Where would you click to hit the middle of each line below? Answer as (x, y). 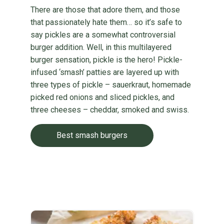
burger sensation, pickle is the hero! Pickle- (106, 60)
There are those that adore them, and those (105, 10)
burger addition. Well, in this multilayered (101, 47)
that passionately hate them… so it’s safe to (106, 22)
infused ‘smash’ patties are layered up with (104, 72)
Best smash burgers (92, 135)
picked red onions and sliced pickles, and (102, 97)
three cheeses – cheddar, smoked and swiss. (109, 110)
